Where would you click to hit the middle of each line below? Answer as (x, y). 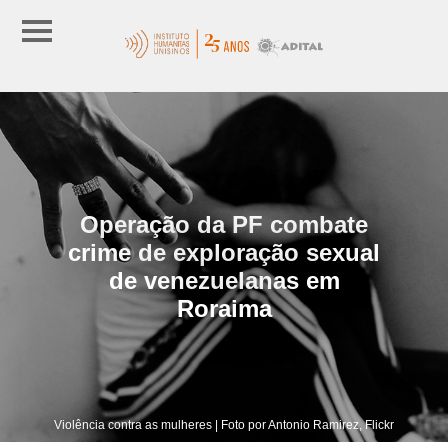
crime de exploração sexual (224, 252)
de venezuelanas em (224, 280)
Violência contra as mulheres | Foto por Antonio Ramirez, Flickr (224, 424)
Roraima (224, 308)
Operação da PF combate (224, 224)
